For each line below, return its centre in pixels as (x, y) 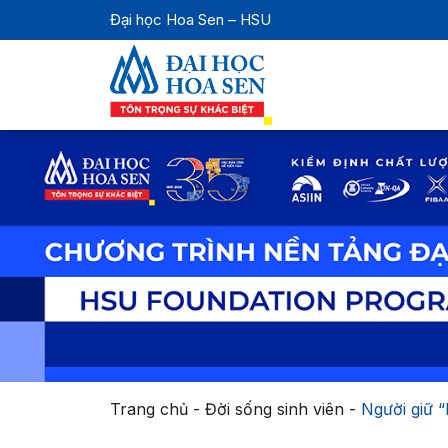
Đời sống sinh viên (274, 409)
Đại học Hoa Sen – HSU (190, 19)
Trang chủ (148, 409)
